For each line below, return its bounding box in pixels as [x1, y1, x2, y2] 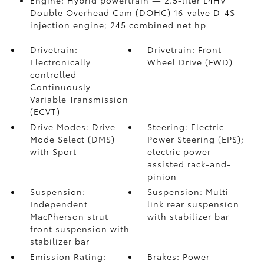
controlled [29, 68, 77, 80]
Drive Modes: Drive [29, 121, 115, 133]
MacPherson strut [29, 210, 108, 222]
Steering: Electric [147, 121, 225, 133]
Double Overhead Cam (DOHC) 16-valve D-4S [29, 6, 235, 18]
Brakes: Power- [147, 250, 214, 262]
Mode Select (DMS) [29, 133, 115, 145]
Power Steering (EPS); [147, 133, 245, 145]
